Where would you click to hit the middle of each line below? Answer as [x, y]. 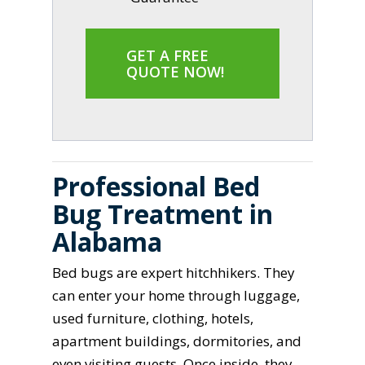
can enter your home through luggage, [176, 295]
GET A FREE [168, 56]
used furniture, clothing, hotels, [153, 318]
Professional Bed [156, 186]
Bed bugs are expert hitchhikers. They [174, 272]
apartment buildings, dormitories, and [177, 341]
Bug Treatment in [163, 213]
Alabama [108, 241]
